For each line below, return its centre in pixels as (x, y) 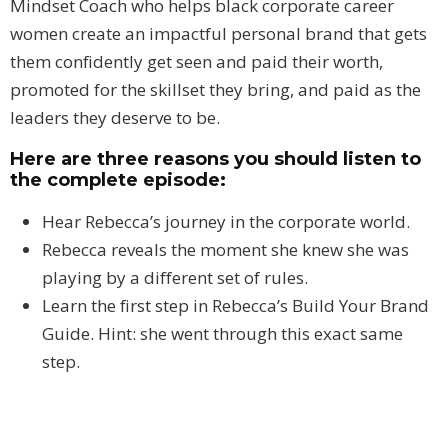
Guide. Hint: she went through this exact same (222, 334)
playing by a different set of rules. (175, 278)
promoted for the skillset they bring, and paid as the (215, 90)
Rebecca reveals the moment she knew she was (225, 250)
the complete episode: (120, 180)
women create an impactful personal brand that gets (218, 34)
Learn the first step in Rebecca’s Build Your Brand (235, 306)
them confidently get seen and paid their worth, (196, 62)
